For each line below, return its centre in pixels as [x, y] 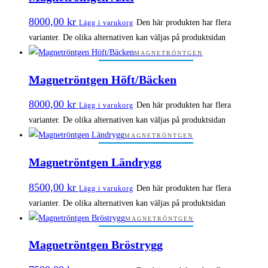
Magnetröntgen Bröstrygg [96, 245]
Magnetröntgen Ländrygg [95, 162]
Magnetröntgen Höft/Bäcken [103, 79]
